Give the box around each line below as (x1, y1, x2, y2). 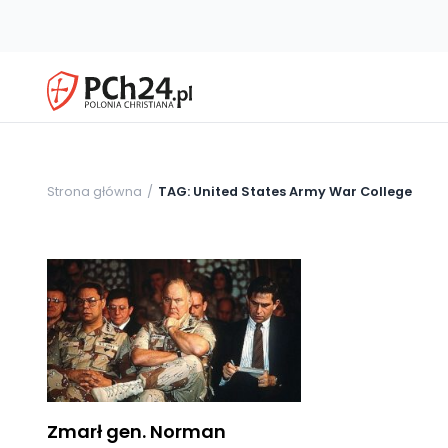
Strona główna (47, 182, 142, 200)
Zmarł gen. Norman (47, 418, 226, 444)
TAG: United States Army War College (158, 182, 412, 200)
